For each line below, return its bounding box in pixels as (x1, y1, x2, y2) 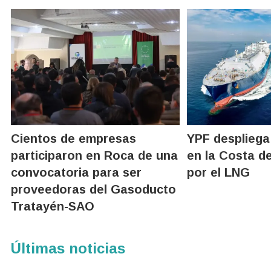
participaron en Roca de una (11, 148, 178, 162)
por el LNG (187, 165, 250, 179)
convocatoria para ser (11, 165, 142, 179)
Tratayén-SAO (11, 199, 94, 213)
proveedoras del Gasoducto (11, 182, 176, 196)
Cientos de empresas (11, 131, 136, 145)
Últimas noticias (11, 240, 125, 256)
